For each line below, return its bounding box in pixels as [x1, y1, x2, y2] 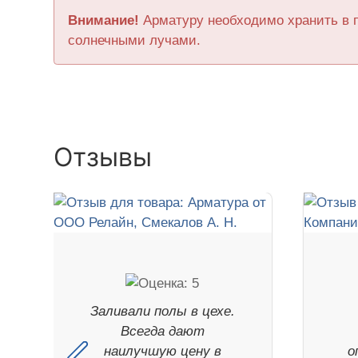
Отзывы [54, 141, 153, 173]
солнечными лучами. [68, 33, 201, 49]
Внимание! [68, 13, 140, 29]
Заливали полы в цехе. [89, 304, 235, 320]
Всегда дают [120, 324, 205, 340]
